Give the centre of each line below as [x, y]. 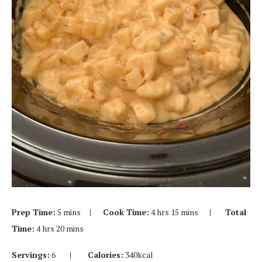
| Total [223, 212]
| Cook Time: [119, 212]
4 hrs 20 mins [59, 228]
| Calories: [96, 255]
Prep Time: [34, 212]
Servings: [31, 255]
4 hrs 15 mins [175, 212]
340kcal [138, 255]
